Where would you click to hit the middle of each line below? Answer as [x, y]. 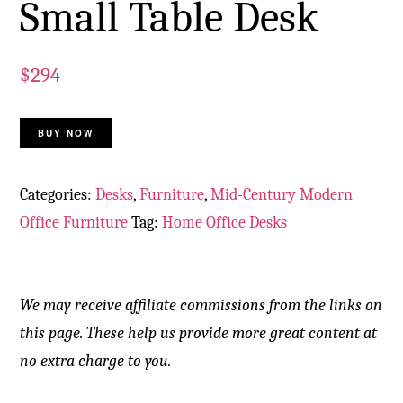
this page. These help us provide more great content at [199, 334]
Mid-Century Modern [282, 195]
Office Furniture [74, 223]
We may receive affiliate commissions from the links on [201, 306]
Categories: [58, 195]
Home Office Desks [225, 223]
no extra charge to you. [96, 362]
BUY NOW [66, 134]
